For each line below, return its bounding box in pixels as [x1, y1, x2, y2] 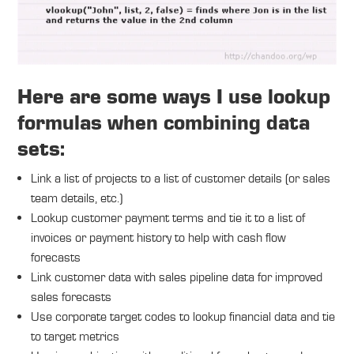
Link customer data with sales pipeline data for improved [30, 269, 322, 285]
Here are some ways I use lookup [17, 87, 331, 109]
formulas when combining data [17, 113, 311, 135]
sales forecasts [30, 289, 111, 305]
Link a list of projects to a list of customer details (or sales [30, 171, 330, 186]
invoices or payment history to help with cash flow [30, 230, 286, 246]
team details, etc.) [30, 190, 122, 206]
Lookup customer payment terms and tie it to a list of [30, 210, 305, 226]
